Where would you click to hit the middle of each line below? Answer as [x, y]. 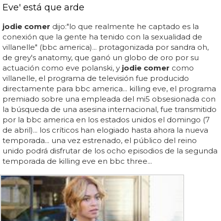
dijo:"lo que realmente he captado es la [125, 26]
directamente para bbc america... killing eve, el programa [109, 89]
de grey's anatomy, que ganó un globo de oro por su [101, 57]
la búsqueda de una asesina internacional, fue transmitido [110, 109]
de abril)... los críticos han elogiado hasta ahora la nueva [105, 130]
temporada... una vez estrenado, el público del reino [100, 140]
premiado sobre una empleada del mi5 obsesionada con [109, 99]
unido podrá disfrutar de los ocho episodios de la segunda [110, 151]
